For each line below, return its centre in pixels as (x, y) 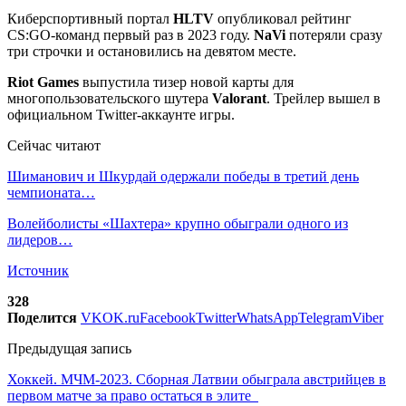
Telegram (325, 317)
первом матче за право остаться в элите (133, 395)
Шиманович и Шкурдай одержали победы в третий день (183, 176)
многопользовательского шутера (110, 98)
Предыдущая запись (69, 348)
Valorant (239, 98)
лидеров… (40, 239)
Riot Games (43, 82)
